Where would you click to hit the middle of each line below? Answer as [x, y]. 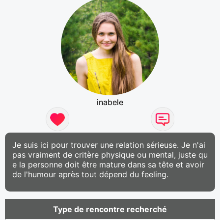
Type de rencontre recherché [110, 209]
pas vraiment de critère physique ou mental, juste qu [110, 154]
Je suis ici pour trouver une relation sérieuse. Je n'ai [109, 145]
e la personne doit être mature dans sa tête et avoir [108, 164]
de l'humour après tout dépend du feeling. [90, 174]
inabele [110, 102]
